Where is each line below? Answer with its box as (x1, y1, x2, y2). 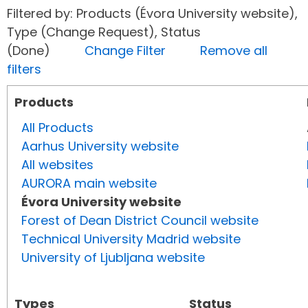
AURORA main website (21, 175, 157, 192)
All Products (21, 119, 93, 137)
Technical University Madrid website (21, 230, 241, 248)
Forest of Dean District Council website (21, 212, 258, 230)
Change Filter (85, 42, 166, 60)
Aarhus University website (21, 137, 179, 155)
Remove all (200, 42, 267, 60)
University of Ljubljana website (21, 249, 205, 267)
